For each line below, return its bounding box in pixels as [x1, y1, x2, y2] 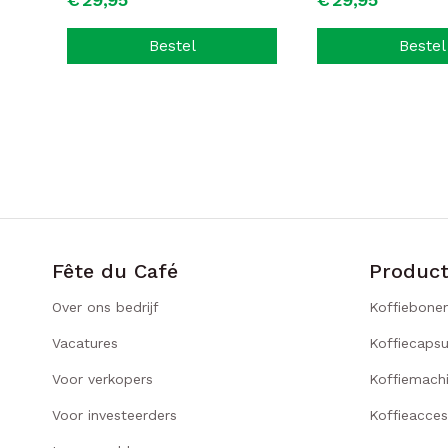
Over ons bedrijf [52, 299, 159, 315]
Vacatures [52, 335, 118, 351]
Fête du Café [52, 259, 178, 283]
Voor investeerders [52, 407, 177, 423]
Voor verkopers [52, 371, 153, 387]
